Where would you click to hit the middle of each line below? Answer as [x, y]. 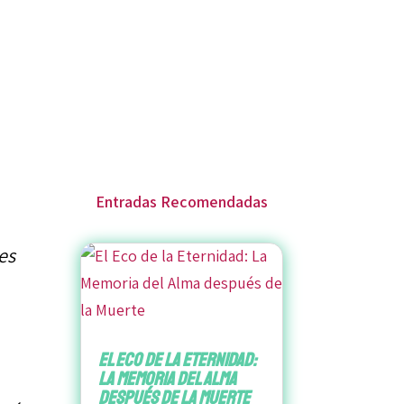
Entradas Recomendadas [181, 201]
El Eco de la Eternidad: [178, 360]
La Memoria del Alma [168, 379]
